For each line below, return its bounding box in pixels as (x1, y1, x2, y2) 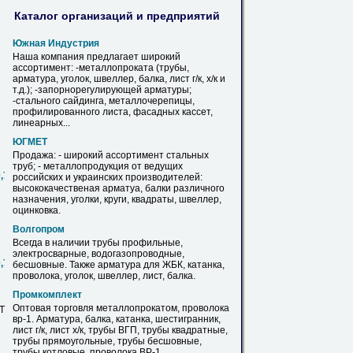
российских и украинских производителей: (13, 172, 203, 183)
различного (171, 183, 225, 194)
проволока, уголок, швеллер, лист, (13, 270, 167, 281)
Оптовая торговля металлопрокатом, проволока (13, 303, 229, 314)
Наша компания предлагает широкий (13, 51, 180, 62)
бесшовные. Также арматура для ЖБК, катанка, (13, 259, 225, 270)
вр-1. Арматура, (13, 314, 85, 325)
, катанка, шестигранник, (111, 314, 221, 325)
